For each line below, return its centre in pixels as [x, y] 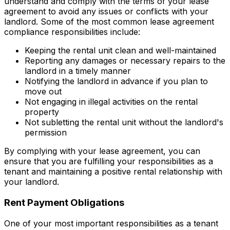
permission [46, 133]
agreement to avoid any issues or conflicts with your [106, 12]
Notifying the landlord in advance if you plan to [116, 81]
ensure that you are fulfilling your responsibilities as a [109, 161]
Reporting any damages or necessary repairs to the [125, 61]
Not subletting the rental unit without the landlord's [124, 122]
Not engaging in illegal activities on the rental [111, 102]
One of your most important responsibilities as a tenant [111, 223]
